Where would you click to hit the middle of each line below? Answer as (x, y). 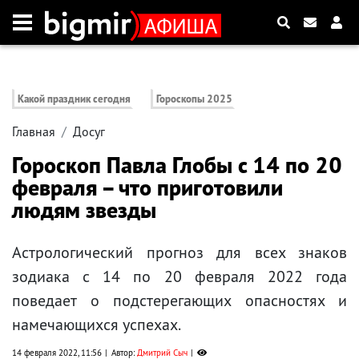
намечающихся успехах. (97, 325)
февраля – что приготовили (147, 188)
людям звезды (84, 210)
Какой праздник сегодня (74, 99)
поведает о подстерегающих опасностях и (179, 301)
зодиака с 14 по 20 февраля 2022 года (179, 277)
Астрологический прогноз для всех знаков (179, 253)
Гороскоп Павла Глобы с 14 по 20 (177, 165)
